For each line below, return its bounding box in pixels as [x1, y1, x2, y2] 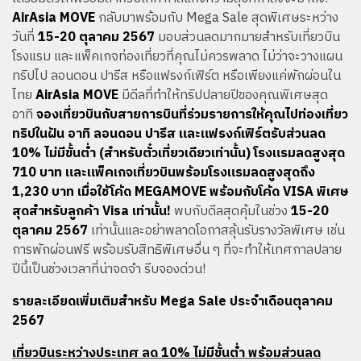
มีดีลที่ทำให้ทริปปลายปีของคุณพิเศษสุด [118, 85, 328, 106]
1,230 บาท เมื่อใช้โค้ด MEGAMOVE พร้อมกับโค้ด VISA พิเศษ [12, 181, 349, 203]
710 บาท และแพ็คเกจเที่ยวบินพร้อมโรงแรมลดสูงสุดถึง [12, 162, 315, 184]
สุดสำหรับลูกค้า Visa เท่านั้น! [12, 201, 174, 222]
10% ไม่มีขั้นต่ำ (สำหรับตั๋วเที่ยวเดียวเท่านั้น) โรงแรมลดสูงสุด [12, 143, 345, 164]
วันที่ [12, 27, 38, 48]
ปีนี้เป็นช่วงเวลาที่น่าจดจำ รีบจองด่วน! [12, 259, 205, 280]
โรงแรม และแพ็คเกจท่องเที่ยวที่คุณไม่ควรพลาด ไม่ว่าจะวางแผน [12, 46, 342, 68]
